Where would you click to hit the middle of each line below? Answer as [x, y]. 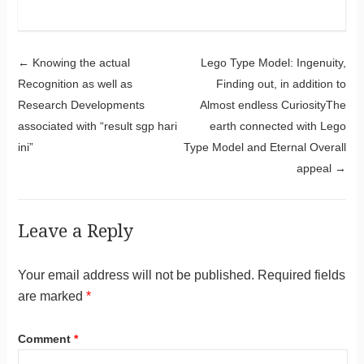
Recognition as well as [75, 83]
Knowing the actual [79, 62]
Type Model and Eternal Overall [265, 147]
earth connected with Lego [278, 126]
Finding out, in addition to [282, 83]
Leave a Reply [75, 231]
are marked [52, 296]
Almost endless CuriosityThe [273, 104]
